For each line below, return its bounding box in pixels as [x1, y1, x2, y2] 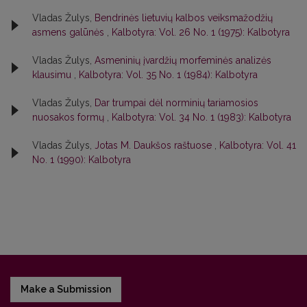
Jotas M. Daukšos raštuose [95, 140, 214, 151]
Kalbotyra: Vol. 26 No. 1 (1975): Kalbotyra [112, 27, 290, 38]
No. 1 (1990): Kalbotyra [32, 154, 131, 165]
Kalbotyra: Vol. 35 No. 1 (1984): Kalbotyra [79, 69, 258, 80]
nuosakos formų [32, 112, 107, 123]
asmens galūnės [32, 27, 107, 38]
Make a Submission [21, 284, 111, 295]
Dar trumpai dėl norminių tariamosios [95, 97, 258, 108]
